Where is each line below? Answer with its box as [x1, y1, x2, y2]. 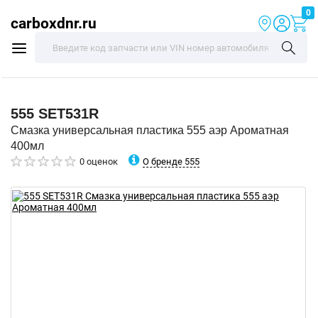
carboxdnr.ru [11, 14, 97, 32]
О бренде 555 [143, 155, 199, 167]
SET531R [38, 106, 99, 121]
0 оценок [79, 156, 118, 167]
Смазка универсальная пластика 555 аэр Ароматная [11, 124, 289, 136]
